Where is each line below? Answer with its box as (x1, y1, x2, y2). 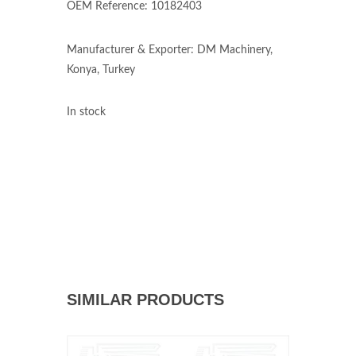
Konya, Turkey (67, 64, 135, 75)
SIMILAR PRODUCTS (67, 291, 224, 308)
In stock (67, 106, 106, 118)
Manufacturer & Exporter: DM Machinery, (67, 44, 273, 56)
